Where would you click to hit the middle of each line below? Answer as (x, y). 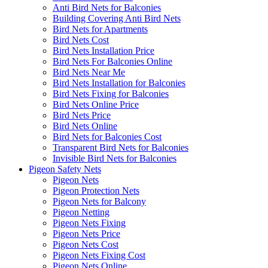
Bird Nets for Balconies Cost (107, 136)
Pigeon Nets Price (86, 233)
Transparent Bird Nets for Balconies (121, 147)
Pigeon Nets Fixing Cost (99, 255)
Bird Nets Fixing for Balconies (111, 93)
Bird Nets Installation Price (103, 50)
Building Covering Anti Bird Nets (117, 18)
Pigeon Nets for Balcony (99, 201)
